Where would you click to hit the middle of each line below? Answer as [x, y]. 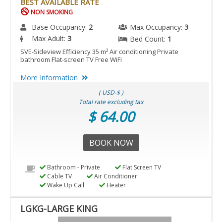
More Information [49, 77]
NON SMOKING [51, 12]
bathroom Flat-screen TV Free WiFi [71, 59]
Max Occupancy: [157, 27]
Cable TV [58, 176]
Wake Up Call [65, 185]
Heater [115, 185]
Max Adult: [50, 38]
